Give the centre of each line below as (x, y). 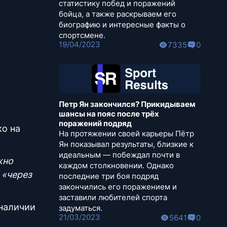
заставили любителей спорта (113, 198)
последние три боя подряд (109, 176)
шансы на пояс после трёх (109, 114)
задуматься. (81, 208)
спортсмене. (82, 35)
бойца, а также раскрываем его (118, 14)
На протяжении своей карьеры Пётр (126, 134)
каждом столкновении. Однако (116, 166)
